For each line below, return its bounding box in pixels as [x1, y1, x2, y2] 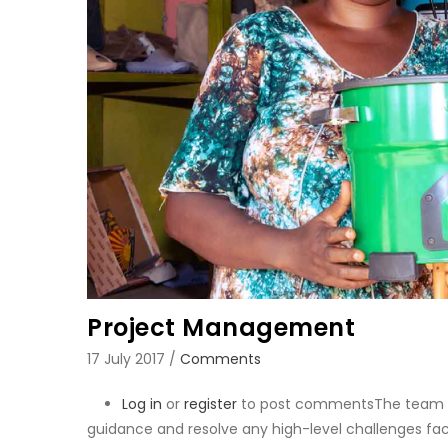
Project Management [87, 311, 355, 345]
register [184, 394, 237, 415]
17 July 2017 [87, 349, 169, 370]
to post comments [237, 394, 374, 415]
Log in [122, 394, 162, 415]
